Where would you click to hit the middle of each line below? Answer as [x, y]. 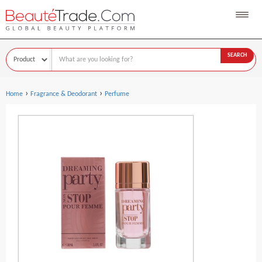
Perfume [117, 94]
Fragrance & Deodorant [64, 94]
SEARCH [237, 56]
